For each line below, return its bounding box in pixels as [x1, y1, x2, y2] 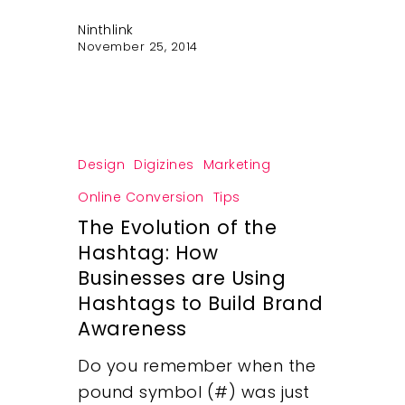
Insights [233, 354, 339, 394]
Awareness [78, 315, 187, 342]
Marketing [202, 155, 271, 174]
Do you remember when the [78, 353, 316, 377]
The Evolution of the [78, 213, 278, 240]
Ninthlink [78, 21, 134, 40]
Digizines [134, 155, 194, 174]
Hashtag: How [78, 239, 219, 266]
